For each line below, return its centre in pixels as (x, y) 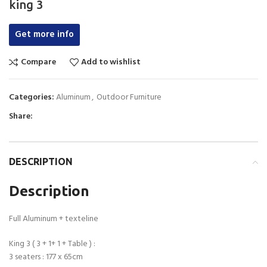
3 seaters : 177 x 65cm (46, 257)
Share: (21, 117)
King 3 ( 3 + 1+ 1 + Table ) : (52, 244)
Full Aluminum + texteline (54, 219)
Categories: (32, 98)
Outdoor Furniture (129, 98)
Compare (38, 62)
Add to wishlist (111, 62)
